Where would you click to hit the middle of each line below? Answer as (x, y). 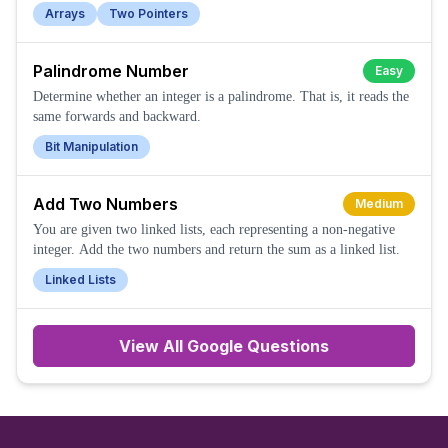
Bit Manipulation (91, 146)
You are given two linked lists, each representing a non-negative (214, 229)
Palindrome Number (111, 71)
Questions (286, 346)
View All (153, 346)
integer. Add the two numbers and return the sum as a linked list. (216, 249)
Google (215, 346)
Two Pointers (148, 13)
